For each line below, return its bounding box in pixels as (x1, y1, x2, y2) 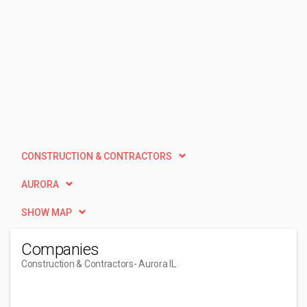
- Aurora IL (133, 258, 176, 269)
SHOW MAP (21, 207, 72, 218)
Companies (21, 240, 99, 259)
